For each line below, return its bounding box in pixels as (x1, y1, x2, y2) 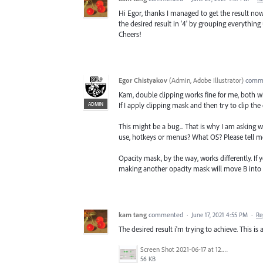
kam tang (119, 210, 147, 220)
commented (149, 210, 185, 220)
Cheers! (119, 29, 141, 39)
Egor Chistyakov (119, 75, 167, 85)
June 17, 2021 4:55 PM (191, 211, 248, 220)
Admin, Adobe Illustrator (171, 75, 241, 85)
